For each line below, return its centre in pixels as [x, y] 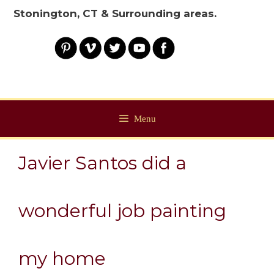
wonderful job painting [122, 210]
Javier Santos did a [102, 163]
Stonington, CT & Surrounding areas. [115, 14]
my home [62, 258]
